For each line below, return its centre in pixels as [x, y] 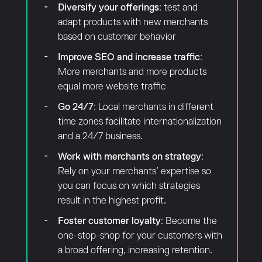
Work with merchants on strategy [129, 157]
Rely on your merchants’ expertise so [134, 171]
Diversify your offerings [108, 8]
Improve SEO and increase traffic [129, 57]
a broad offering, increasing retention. [135, 250]
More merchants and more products [132, 72]
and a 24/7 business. [100, 136]
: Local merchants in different [153, 107]
